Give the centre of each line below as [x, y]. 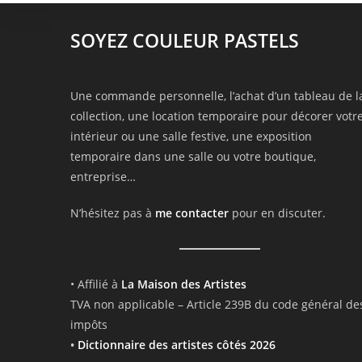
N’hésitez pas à [113, 213]
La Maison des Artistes [184, 284]
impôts [89, 325]
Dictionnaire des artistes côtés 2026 [177, 345]
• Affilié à [96, 284]
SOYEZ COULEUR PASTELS [185, 41]
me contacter [192, 213]
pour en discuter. [277, 213]
